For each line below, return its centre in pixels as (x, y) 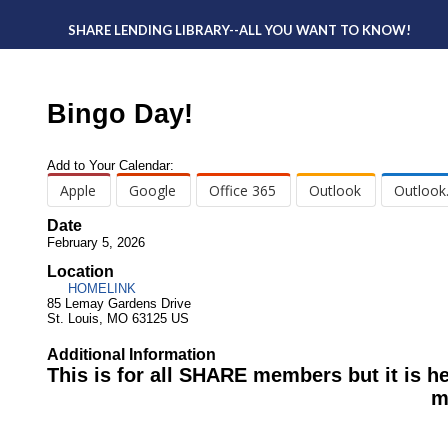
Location (80, 272)
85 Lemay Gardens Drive (119, 304)
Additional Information (131, 355)
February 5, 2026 (96, 242)
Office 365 (242, 190)
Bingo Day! (120, 114)
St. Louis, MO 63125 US (118, 319)
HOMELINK (99, 289)
